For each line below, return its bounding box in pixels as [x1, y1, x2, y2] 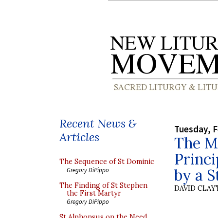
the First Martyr [67, 189, 121, 198]
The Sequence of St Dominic [59, 157, 154, 166]
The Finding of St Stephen [59, 181, 147, 190]
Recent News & [59, 116, 136, 131]
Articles [59, 129, 99, 145]
